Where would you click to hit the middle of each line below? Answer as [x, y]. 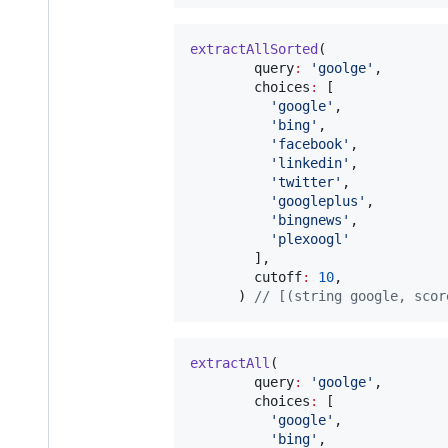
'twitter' [306, 181]
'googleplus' [318, 200]
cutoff [246, 276]
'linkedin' [310, 162]
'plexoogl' [310, 238]
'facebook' [310, 143]
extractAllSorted [254, 48]
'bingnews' [310, 219]
